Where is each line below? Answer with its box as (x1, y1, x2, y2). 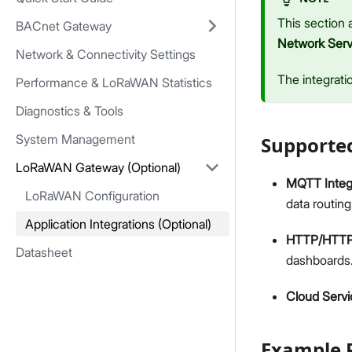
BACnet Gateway (16, 18, 112, 35)
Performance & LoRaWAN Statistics (16, 75, 212, 91)
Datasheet (16, 244, 72, 261)
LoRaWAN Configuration (25, 188, 159, 204)
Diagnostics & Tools (16, 103, 123, 119)
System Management (16, 131, 135, 148)
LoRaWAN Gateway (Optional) (16, 159, 181, 176)
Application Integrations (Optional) (25, 216, 211, 233)
